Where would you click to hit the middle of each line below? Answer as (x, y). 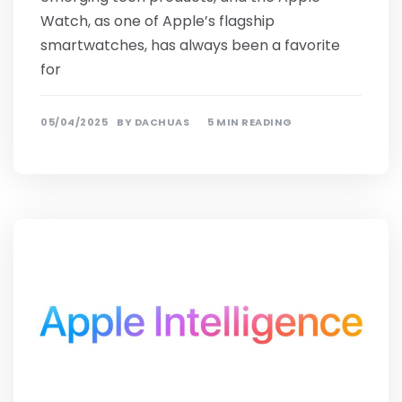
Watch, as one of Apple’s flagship (157, 22)
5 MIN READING (250, 122)
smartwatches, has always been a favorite (190, 46)
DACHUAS (162, 122)
